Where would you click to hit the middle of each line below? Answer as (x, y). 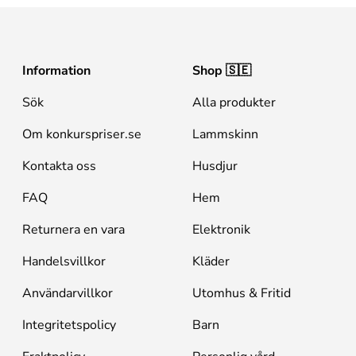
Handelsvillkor (64, 261)
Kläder (211, 261)
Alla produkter (234, 102)
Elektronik (221, 229)
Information (56, 70)
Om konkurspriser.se (82, 134)
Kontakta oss (59, 166)
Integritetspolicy (69, 325)
